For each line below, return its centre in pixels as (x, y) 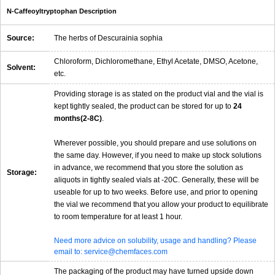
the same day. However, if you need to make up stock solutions (158, 155)
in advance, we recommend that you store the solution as (149, 167)
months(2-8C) (78, 118)
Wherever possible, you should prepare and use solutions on (155, 143)
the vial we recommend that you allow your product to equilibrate (161, 204)
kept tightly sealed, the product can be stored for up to (144, 106)
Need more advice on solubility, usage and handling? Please (155, 240)
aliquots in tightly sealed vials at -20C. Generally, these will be (157, 180)
